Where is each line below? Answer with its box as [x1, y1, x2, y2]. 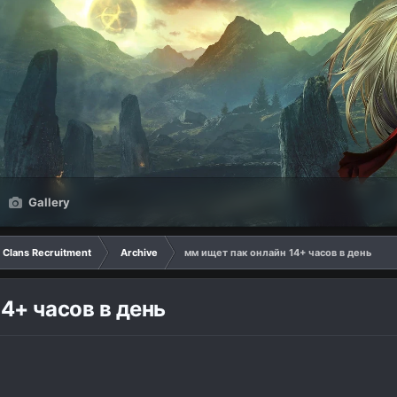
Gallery [26, 195, 70, 209]
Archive [121, 246, 158, 259]
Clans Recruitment [3, 246, 91, 259]
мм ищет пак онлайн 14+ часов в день [184, 246, 371, 259]
